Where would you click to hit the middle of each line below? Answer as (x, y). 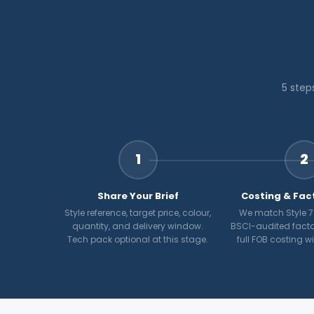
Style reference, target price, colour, (138, 212)
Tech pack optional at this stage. (138, 239)
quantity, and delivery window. (138, 226)
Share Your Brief (138, 196)
